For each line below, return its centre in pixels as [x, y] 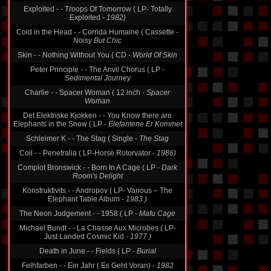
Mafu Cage [157, 214]
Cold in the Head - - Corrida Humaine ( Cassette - [97, 32]
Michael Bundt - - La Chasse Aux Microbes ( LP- [97, 228]
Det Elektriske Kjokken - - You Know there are [97, 116]
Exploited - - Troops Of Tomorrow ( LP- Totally [97, 9]
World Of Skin [155, 55]
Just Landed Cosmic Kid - [87, 237]
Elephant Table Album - [87, 199]
